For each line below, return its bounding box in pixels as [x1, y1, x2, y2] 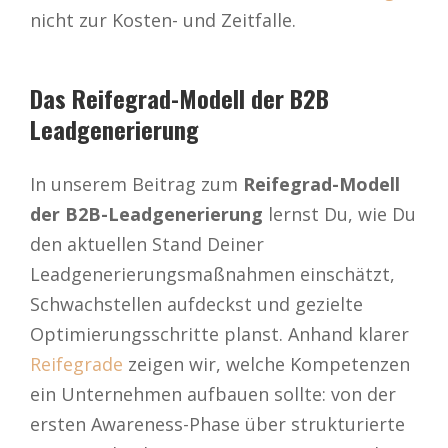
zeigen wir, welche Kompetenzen [123, 351, 410, 376]
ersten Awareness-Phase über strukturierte [30, 411, 405, 436]
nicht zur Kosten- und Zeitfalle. [30, 7, 296, 32]
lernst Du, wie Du [263, 201, 416, 226]
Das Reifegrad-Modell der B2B [30, 79, 329, 116]
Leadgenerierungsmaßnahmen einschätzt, [30, 261, 395, 286]
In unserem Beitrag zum [30, 171, 243, 196]
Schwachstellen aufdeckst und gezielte [30, 291, 363, 316]
